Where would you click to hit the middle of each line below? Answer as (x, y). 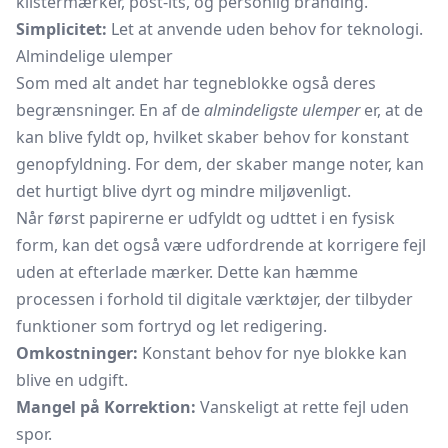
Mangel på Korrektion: (106, 407)
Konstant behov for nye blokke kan (272, 353)
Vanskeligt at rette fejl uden (302, 407)
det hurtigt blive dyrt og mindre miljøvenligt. (183, 191)
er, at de (391, 110)
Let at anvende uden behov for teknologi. (265, 29)
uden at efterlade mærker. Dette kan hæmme (187, 272)
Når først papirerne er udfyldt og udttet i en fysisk (205, 218)
